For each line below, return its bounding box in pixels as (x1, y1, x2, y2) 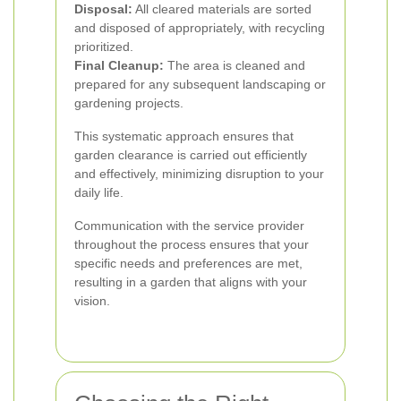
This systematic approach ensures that (74, 129, 294, 143)
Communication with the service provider (74, 218, 304, 233)
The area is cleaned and (164, 58, 305, 73)
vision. (74, 294, 110, 308)
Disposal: (74, 2, 132, 16)
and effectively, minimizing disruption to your (74, 166, 324, 181)
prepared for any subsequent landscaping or (74, 77, 326, 91)
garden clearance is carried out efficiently (74, 148, 307, 162)
